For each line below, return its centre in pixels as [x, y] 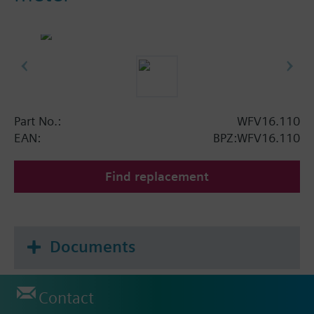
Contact [66, 298]
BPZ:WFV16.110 [257, 137]
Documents [93, 246]
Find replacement [157, 176]
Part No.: [37, 121]
